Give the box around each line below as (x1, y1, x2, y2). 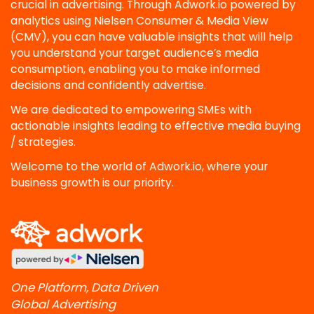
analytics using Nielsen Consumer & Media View (11, 13, 268, 29)
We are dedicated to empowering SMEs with (11, 102, 252, 118)
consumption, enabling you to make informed (11, 62, 260, 77)
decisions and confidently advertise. (11, 78, 206, 93)
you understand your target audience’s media (11, 46, 259, 61)
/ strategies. (11, 135, 76, 150)
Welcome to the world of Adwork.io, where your (11, 159, 268, 175)
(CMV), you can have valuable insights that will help (11, 29, 293, 45)
